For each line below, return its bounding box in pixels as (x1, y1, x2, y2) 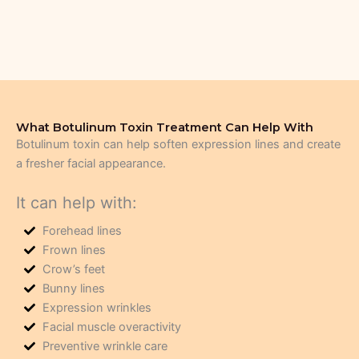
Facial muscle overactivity (42, 319, 181, 334)
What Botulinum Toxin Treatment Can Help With (16, 120, 313, 135)
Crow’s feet (42, 261, 105, 276)
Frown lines (42, 242, 106, 257)
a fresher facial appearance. (16, 156, 166, 171)
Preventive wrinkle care (42, 338, 167, 353)
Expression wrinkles (42, 300, 151, 315)
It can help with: (16, 192, 137, 212)
